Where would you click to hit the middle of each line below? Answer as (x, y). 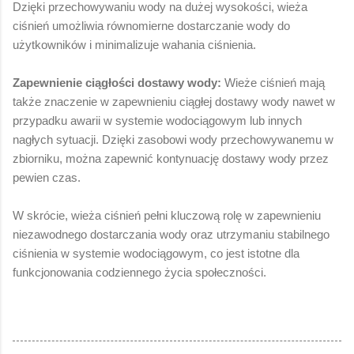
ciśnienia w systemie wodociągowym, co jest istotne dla (156, 253)
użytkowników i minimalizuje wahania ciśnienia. (134, 44)
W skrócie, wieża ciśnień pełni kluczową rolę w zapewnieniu (167, 215)
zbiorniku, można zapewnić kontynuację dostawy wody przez (171, 158)
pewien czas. (47, 177)
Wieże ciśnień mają (273, 82)
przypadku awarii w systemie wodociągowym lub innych (157, 120)
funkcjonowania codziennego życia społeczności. (139, 272)
